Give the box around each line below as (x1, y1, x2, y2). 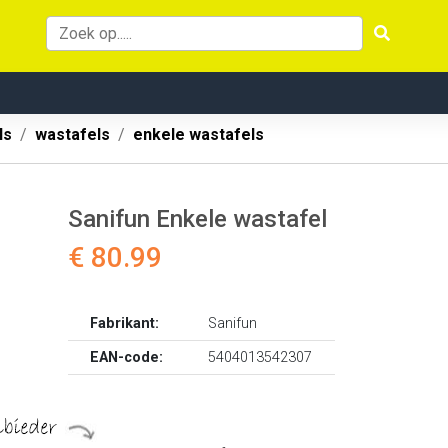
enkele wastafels (133, 125, 264, 144)
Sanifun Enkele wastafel (68, 205, 327, 233)
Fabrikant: (90, 315, 160, 332)
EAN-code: (90, 349, 164, 366)
